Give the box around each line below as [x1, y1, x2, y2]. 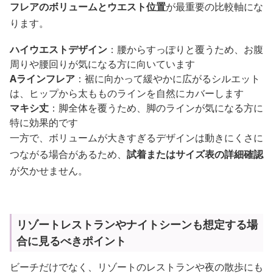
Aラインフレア [10, 72, 75, 85]
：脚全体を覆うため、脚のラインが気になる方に [49, 101, 263, 115]
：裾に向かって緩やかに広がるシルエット [75, 72, 260, 85]
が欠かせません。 [10, 164, 88, 177]
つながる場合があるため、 [10, 147, 127, 161]
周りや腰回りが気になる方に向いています [10, 57, 195, 71]
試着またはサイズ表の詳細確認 [127, 147, 263, 161]
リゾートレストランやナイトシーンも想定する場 [16, 217, 258, 232]
